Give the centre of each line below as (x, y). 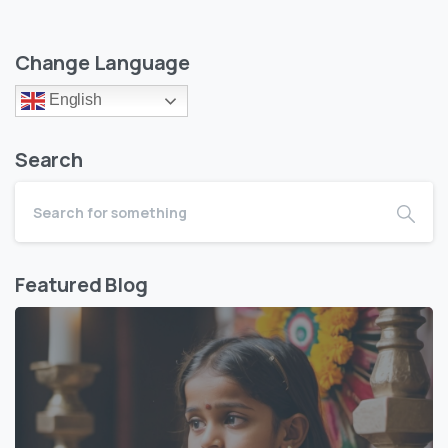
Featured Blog (81, 285)
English (73, 100)
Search (49, 160)
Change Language (102, 63)
